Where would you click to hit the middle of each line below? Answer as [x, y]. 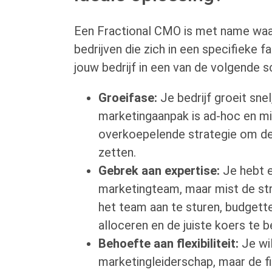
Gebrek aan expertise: [159, 171]
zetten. [117, 153]
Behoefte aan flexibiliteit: [168, 244]
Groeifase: [128, 98]
